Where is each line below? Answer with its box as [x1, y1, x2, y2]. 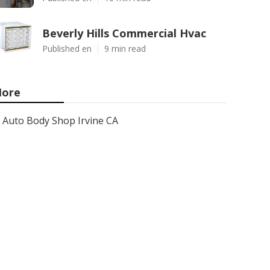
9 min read [104, 43, 146, 54]
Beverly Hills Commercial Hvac [42, 26, 206, 40]
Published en [42, 43, 92, 54]
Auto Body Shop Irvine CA [2, 114, 118, 127]
